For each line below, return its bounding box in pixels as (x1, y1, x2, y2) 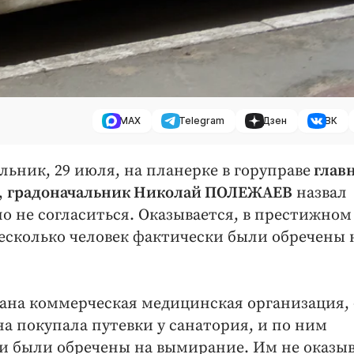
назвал (292, 183, 347, 204)
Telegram (179, 115, 224, 127)
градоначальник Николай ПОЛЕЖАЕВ (7, 183, 292, 204)
